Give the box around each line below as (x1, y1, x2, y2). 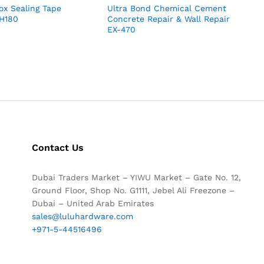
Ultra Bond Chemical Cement (107, 4, 227, 14)
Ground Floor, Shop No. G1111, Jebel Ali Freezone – (31, 186, 235, 196)
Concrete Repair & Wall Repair (107, 14, 230, 24)
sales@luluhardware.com (31, 212, 133, 222)
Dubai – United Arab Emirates (31, 199, 154, 209)
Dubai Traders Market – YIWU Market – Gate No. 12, (31, 173, 241, 183)
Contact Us (31, 142, 84, 154)
